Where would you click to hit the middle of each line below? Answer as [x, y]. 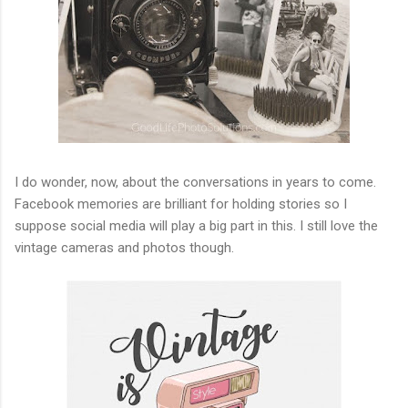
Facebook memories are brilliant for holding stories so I [181, 204]
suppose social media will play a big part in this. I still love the [196, 225]
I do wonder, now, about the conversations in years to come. [195, 182]
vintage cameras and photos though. [124, 247]
